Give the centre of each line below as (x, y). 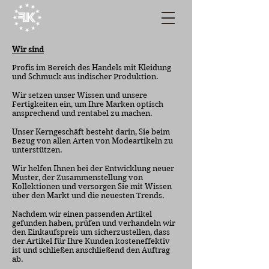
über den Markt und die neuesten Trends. (88, 195)
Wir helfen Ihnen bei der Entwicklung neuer (93, 168)
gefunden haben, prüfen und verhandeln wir (94, 223)
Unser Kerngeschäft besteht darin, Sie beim (91, 132)
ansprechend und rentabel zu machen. (82, 113)
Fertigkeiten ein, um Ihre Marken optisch (88, 104)
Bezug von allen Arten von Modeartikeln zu (92, 141)
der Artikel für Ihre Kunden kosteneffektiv (91, 241)
